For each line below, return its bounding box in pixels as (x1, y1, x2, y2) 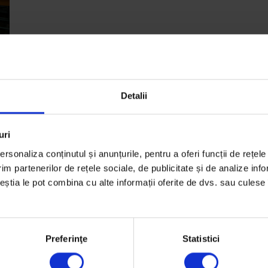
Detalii (120, 90, 148, 100)
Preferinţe (45, 233, 87, 243)
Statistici (182, 233, 220, 243)
